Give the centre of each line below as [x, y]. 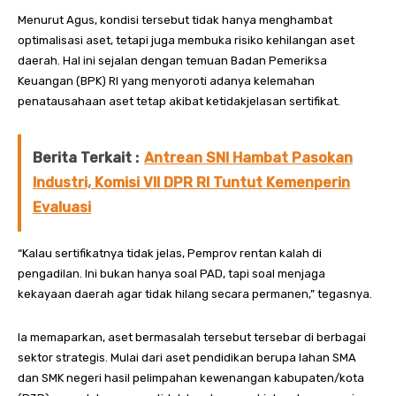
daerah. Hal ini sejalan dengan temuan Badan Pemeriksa [172, 61]
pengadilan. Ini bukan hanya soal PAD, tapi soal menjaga [171, 274]
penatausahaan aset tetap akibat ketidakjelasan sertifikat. [179, 102]
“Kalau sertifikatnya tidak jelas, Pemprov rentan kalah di [170, 254]
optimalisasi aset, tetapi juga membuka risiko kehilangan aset [186, 41]
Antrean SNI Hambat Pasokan [248, 158]
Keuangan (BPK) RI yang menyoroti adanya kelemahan [166, 81]
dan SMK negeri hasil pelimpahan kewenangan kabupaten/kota [191, 378]
